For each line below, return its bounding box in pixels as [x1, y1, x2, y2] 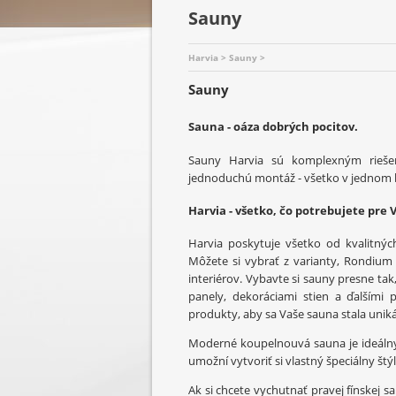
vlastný [286, 353, 324, 369]
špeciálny [326, 353, 375, 369]
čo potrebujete [279, 202, 365, 218]
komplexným [292, 151, 362, 168]
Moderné [188, 335, 237, 352]
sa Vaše [265, 306, 304, 323]
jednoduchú [188, 169, 252, 186]
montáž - [255, 169, 301, 186]
